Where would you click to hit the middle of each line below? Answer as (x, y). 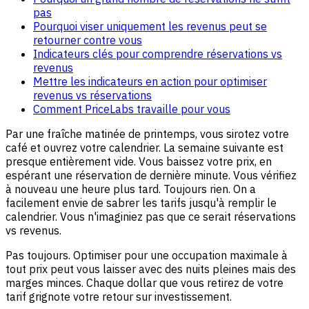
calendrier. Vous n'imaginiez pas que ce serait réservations (151, 216)
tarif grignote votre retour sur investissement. (119, 296)
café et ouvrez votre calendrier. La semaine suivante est (144, 147)
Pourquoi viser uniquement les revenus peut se (150, 26)
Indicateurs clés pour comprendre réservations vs (158, 53)
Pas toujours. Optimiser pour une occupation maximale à (147, 255)
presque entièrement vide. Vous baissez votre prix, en (139, 161)
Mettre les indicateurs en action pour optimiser (150, 81)
